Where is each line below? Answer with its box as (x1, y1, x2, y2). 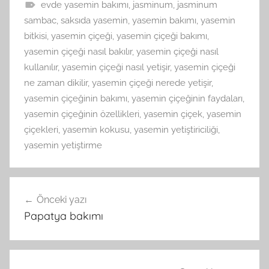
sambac (24, 15, 56, 26)
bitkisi (24, 31, 47, 42)
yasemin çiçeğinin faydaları (131, 93, 243, 104)
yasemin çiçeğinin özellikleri (24, 109, 139, 120)
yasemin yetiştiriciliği (134, 124, 218, 136)
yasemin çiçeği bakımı (116, 31, 207, 42)
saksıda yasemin (61, 15, 128, 26)
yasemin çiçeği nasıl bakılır (24, 46, 132, 58)
